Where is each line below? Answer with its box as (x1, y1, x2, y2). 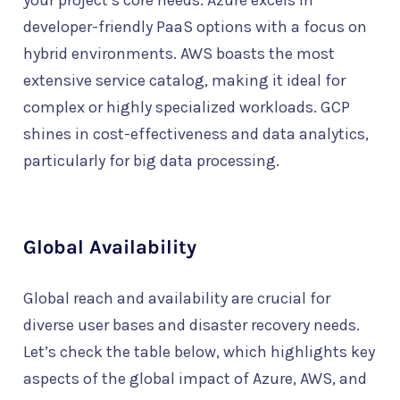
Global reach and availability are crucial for (23, 288, 330, 309)
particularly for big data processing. (23, 151, 279, 171)
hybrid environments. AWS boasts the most (23, 44, 335, 64)
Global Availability (23, 236, 196, 260)
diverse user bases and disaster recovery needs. (23, 315, 360, 336)
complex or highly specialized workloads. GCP (23, 97, 350, 118)
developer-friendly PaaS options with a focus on (23, 17, 367, 37)
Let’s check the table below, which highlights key (23, 342, 375, 362)
